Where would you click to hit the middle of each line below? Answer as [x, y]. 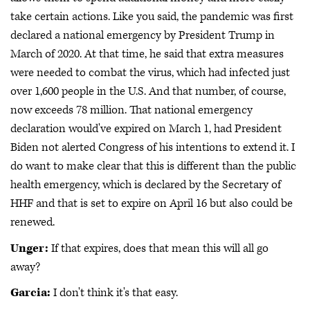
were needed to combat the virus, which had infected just [150, 73]
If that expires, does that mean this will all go [158, 248]
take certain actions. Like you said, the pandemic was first [152, 17]
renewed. [33, 222]
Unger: [29, 248]
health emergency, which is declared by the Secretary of [146, 185]
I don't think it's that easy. [114, 293]
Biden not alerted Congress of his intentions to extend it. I [153, 147]
